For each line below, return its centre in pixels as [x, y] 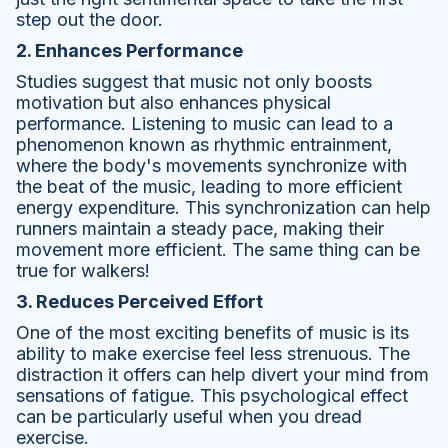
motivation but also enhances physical [173, 103]
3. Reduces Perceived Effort [139, 302]
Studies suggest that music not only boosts [194, 82]
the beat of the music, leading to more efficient [209, 187]
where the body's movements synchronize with [211, 166]
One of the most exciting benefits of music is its [212, 333]
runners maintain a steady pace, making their [200, 229]
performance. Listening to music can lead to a [204, 124]
